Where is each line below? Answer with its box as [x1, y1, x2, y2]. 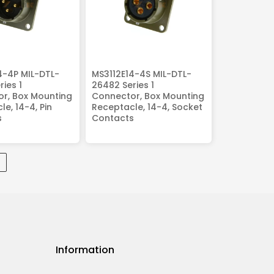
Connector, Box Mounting [91, 89, 204, 102]
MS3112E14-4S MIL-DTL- [91, 67, 191, 80]
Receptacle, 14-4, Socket [91, 100, 202, 113]
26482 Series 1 [91, 78, 154, 91]
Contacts [91, 111, 134, 124]
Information [56, 243, 114, 257]
